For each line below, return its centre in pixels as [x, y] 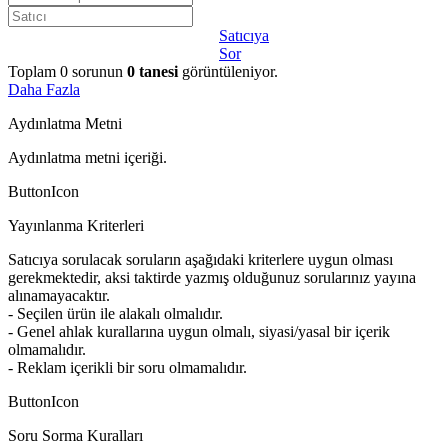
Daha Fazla [44, 90]
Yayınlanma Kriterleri [76, 226]
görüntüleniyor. [230, 72]
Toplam [34, 72]
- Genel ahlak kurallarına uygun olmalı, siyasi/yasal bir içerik [199, 332]
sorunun [97, 72]
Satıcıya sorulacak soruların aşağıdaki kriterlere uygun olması [200, 260]
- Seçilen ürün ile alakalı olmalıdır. [115, 314]
